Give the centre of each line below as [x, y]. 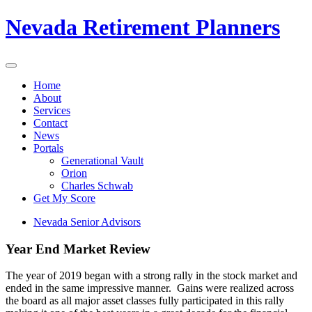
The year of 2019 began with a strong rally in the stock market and [151, 276]
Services [52, 110]
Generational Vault [102, 160]
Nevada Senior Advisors [87, 221]
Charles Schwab [97, 185]
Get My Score [64, 198]
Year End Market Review [78, 249]
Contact [50, 123]
